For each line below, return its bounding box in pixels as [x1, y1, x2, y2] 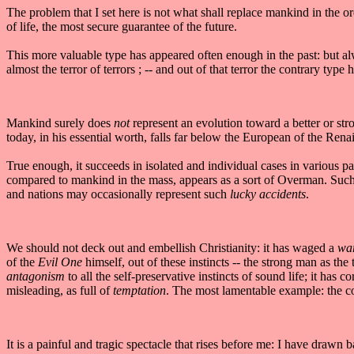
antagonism [6, 269, 65, 283]
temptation [113, 283, 166, 297]
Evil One [38, 254, 82, 269]
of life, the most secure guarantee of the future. [6, 19, 237, 33]
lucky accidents [230, 186, 306, 201]
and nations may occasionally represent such [6, 186, 230, 201]
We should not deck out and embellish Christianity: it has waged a [6, 240, 337, 254]
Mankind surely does [6, 115, 114, 130]
